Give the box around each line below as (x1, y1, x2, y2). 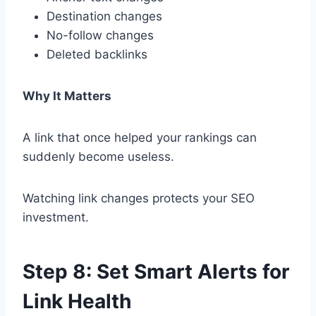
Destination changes (47, 9, 162, 24)
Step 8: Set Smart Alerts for (23, 260, 289, 284)
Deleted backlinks (47, 47, 147, 62)
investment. (23, 210, 89, 225)
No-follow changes (47, 28, 154, 43)
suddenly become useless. (23, 150, 174, 164)
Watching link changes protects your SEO (23, 191, 255, 206)
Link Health (23, 289, 131, 314)
